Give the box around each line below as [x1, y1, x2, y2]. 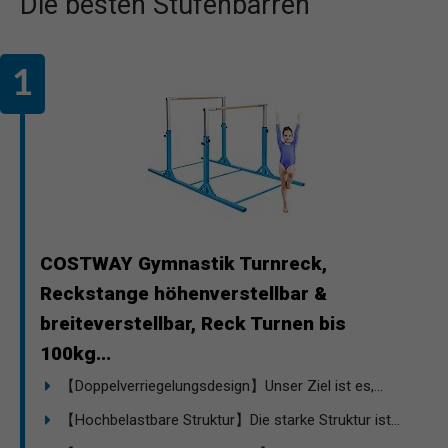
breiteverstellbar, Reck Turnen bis [40, 311, 346, 335]
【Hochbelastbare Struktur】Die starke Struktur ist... [60, 410, 400, 429]
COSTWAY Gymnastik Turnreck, [40, 251, 327, 275]
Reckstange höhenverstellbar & [40, 281, 327, 305]
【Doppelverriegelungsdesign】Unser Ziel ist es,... [60, 376, 383, 395]
